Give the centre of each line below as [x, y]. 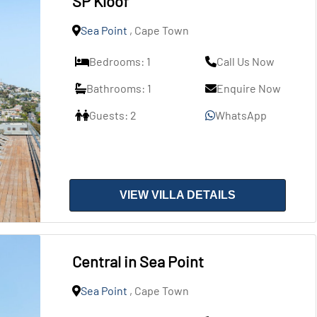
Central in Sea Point [138, 261]
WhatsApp [241, 115]
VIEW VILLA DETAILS [178, 195]
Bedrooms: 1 [120, 61]
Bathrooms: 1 [119, 88]
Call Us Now [246, 61]
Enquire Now [249, 88]
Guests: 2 [113, 115]
